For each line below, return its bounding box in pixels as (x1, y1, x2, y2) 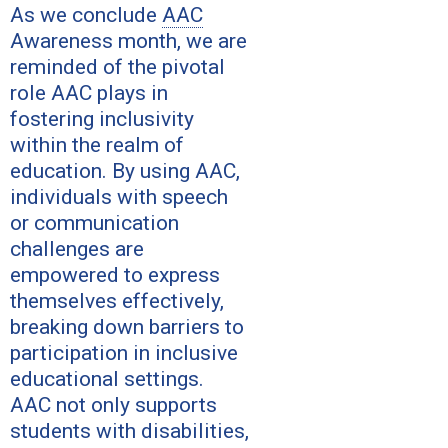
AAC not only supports (10, 392, 217, 417)
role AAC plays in (10, 80, 168, 105)
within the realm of (10, 132, 184, 157)
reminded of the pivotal (10, 54, 225, 79)
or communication (10, 210, 179, 235)
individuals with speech (10, 184, 228, 209)
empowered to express (10, 262, 220, 287)
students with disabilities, (10, 418, 249, 443)
